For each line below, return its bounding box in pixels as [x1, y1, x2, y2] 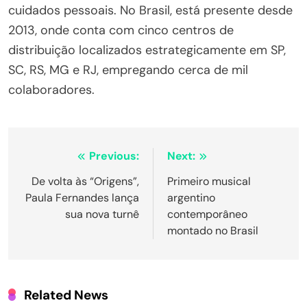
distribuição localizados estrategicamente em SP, [8, 41, 286, 58]
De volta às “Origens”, [32, 173, 139, 188]
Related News [24, 286, 108, 304]
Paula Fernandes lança [25, 190, 139, 205]
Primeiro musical [167, 173, 251, 188]
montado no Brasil [167, 223, 258, 238]
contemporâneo [167, 206, 247, 221]
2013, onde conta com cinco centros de [8, 21, 234, 38]
